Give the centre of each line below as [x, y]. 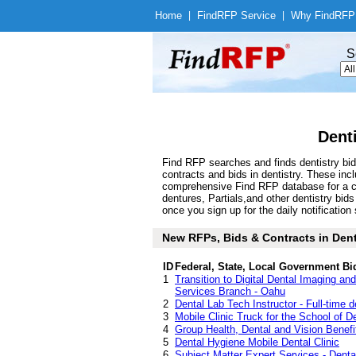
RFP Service [246, 15]
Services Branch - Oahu [230, 291]
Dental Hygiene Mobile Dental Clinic [257, 342]
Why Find [313, 15]
